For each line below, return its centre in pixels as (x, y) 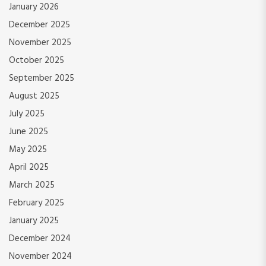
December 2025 (39, 25)
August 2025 (34, 96)
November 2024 (40, 257)
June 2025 (28, 132)
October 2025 (37, 61)
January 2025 (34, 221)
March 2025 (32, 186)
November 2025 (40, 43)
